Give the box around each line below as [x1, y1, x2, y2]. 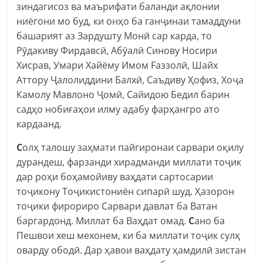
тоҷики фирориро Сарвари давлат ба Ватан [16, 199, 218, 213]
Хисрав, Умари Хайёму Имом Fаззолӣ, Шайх [16, 58, 218, 72]
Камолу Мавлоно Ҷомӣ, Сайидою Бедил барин [16, 87, 230, 101]
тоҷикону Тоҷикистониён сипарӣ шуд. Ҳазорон [16, 184, 235, 198]
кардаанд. [16, 117, 62, 130]
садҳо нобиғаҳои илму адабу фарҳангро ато [16, 102, 220, 116]
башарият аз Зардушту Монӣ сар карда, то [16, 29, 213, 42]
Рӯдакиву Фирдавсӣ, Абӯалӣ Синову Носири [16, 43, 218, 57]
